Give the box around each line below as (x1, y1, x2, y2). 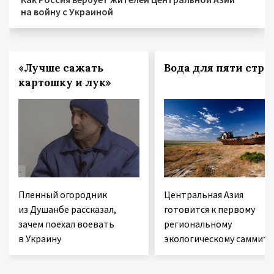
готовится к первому (163, 203, 255, 216)
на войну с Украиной (21, 6, 113, 18)
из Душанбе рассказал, (18, 203, 116, 216)
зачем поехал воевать (18, 218, 114, 231)
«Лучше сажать (18, 61, 103, 75)
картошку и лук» (18, 76, 111, 90)
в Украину (18, 232, 61, 245)
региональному (163, 218, 232, 231)
